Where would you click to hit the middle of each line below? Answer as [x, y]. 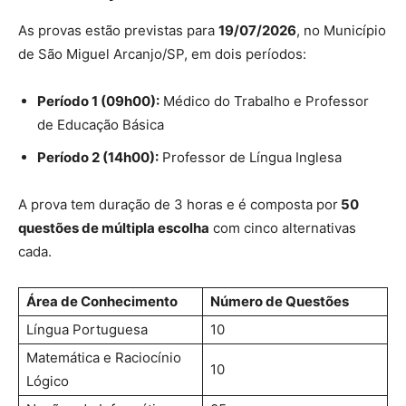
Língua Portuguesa [87, 329]
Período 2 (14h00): [98, 157]
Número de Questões [280, 301]
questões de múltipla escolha [114, 227]
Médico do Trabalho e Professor [264, 101]
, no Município [341, 30]
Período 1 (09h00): [98, 101]
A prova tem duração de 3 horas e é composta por [178, 204]
